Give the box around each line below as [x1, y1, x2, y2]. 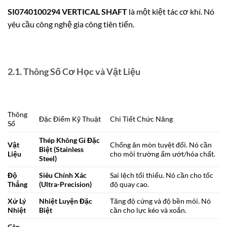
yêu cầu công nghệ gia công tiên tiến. [8, 19, 134, 29]
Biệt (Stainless [39, 144, 84, 154]
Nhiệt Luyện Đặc [39, 196, 93, 205]
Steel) [39, 154, 57, 163]
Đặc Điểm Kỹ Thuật [39, 114, 101, 123]
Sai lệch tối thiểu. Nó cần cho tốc [110, 170, 214, 179]
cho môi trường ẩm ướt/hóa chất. [110, 149, 216, 158]
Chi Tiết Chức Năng [110, 114, 173, 123]
